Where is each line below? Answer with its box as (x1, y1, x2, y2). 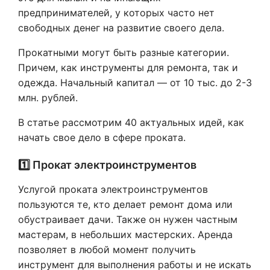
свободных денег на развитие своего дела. (18, 22, 224, 34)
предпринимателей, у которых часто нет (18, 7, 215, 19)
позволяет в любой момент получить (18, 243, 196, 256)
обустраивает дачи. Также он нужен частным (18, 213, 237, 225)
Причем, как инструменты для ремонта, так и (18, 61, 238, 74)
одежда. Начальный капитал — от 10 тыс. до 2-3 (18, 77, 252, 89)
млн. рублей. (18, 92, 81, 104)
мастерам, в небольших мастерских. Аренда (18, 228, 233, 240)
